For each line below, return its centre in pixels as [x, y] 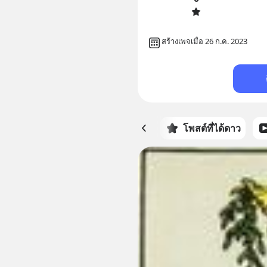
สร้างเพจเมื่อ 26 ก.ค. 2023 [204, 41]
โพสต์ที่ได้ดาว [212, 128]
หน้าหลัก [130, 128]
